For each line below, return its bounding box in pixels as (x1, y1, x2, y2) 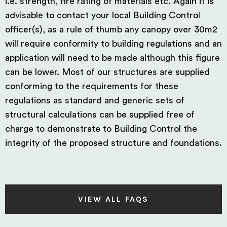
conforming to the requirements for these (5, 82, 178, 91)
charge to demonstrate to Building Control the (5, 124, 197, 133)
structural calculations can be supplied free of (5, 110, 195, 119)
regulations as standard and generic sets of (5, 96, 184, 105)
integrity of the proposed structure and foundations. (5, 138, 222, 147)
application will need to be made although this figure (5, 53, 220, 62)
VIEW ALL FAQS (78, 194, 149, 204)
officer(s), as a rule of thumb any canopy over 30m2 (5, 25, 217, 34)
